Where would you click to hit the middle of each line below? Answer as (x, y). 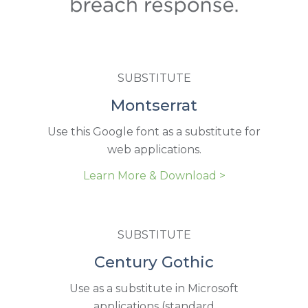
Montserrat (154, 106)
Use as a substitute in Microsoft (154, 289)
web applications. (154, 150)
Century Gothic (154, 262)
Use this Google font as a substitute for (154, 132)
